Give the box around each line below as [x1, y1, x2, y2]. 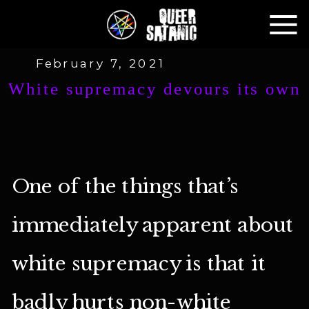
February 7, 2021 [35, 56, 165, 71]
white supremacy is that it [11, 252, 266, 275]
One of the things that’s [11, 175, 239, 198]
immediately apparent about [11, 213, 294, 237]
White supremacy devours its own [8, 79, 301, 99]
